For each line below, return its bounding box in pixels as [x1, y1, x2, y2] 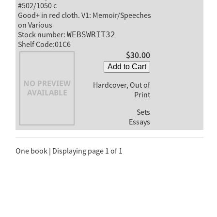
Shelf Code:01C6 [17, 39, 71, 49]
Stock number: [17, 30, 67, 40]
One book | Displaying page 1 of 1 [15, 146, 123, 156]
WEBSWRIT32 [66, 30, 115, 39]
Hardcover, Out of [93, 80, 150, 91]
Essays [128, 117, 150, 127]
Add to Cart [107, 62, 146, 71]
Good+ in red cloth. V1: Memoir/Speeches [17, 10, 151, 20]
